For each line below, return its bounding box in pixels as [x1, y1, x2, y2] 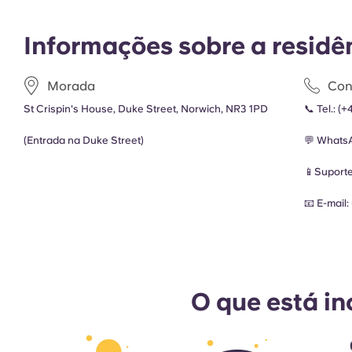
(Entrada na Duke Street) [24, 134, 144, 147]
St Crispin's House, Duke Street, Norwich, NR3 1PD [24, 103, 268, 115]
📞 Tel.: [304, 103, 339, 115]
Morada [47, 78, 95, 93]
